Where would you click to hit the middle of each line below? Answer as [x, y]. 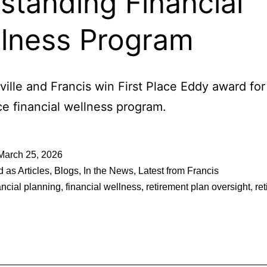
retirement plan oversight [198, 187]
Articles [34, 171]
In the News [108, 171]
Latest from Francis [178, 171]
